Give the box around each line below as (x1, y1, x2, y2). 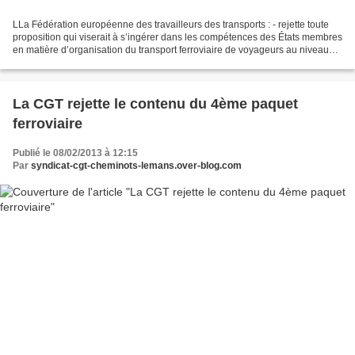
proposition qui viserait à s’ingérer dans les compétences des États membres (13, 32, 342, 44)
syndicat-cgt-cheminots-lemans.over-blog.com (31, 160, 242, 172)
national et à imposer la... (13, 57, 120, 69)
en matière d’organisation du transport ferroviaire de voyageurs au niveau (13, 44, 329, 56)
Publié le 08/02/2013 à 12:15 (13, 147, 138, 159)
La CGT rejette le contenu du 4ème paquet (13, 96, 298, 113)
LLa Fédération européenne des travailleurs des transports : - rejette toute (13, 19, 329, 31)
